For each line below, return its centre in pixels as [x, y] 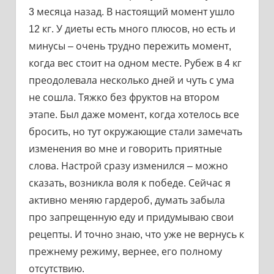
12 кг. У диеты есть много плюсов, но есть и [132, 29]
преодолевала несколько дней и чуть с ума [131, 80]
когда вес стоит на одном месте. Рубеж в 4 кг [135, 63]
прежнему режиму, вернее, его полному [125, 251]
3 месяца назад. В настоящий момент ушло [131, 12]
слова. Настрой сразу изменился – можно [128, 166]
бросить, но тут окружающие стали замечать [135, 131]
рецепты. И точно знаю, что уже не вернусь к [136, 234]
